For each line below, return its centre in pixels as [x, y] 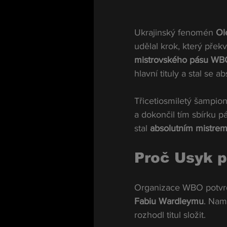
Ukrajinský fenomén [175, 32]
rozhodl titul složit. [170, 215]
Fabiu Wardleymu [169, 201]
